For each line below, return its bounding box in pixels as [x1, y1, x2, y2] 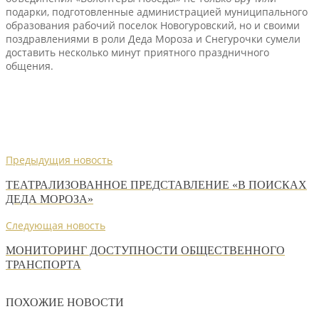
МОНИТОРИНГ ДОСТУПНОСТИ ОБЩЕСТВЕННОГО [6, 243, 285, 257]
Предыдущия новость [6, 152, 113, 167]
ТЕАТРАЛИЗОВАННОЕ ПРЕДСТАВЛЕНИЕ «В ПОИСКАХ [6, 178, 307, 192]
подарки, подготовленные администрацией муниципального [6, 4, 308, 19]
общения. [6, 58, 53, 73]
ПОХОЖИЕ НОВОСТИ [6, 295, 124, 309]
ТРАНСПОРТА [6, 257, 81, 271]
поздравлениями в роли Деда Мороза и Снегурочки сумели [6, 31, 300, 46]
